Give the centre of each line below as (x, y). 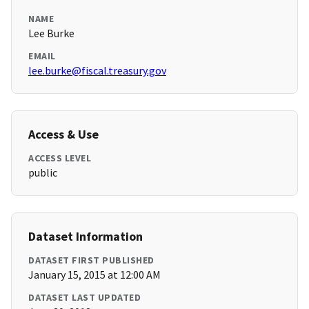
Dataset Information (86, 237)
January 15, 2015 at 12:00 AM (94, 275)
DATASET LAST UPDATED (84, 298)
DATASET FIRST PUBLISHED (91, 260)
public (43, 173)
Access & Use (63, 134)
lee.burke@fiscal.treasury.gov (97, 71)
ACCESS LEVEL (60, 158)
